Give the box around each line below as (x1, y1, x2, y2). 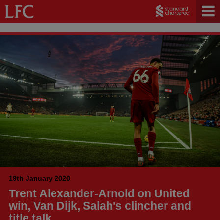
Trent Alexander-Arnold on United (9, 187, 190, 200)
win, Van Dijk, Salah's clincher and (9, 199, 191, 212)
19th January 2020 (9, 174, 70, 182)
